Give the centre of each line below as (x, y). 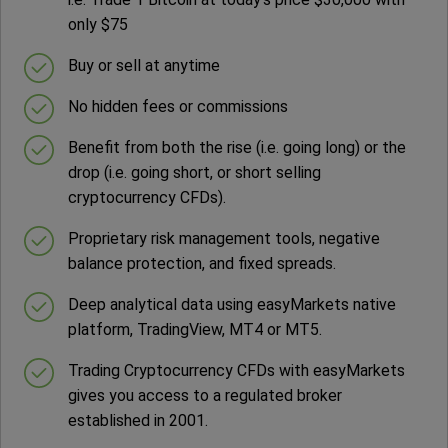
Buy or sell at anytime (143, 66)
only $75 (97, 25)
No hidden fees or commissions (177, 107)
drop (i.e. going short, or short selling (194, 173)
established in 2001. (137, 421)
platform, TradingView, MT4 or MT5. (194, 330)
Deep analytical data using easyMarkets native (231, 305)
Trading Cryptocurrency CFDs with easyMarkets (236, 371)
